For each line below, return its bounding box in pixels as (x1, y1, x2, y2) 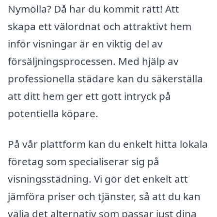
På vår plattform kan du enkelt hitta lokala (8, 137, 208, 151)
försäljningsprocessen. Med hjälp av (8, 54, 179, 68)
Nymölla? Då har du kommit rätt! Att (8, 1, 179, 15)
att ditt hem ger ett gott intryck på (8, 89, 171, 103)
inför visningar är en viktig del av (8, 36, 163, 50)
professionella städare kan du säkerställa (8, 71, 203, 85)
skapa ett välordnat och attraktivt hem (8, 19, 191, 33)
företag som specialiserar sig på (8, 155, 159, 169)
